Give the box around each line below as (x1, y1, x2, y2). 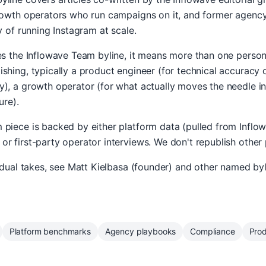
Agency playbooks (104, 226, 176, 236)
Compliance (190, 226, 235, 236)
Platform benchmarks (9, 226, 91, 236)
